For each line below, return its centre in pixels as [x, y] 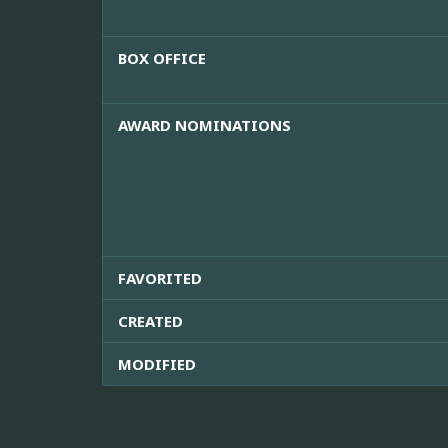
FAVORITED [160, 278]
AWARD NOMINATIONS [204, 125]
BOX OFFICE [162, 58]
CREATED [150, 321]
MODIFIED [157, 364]
